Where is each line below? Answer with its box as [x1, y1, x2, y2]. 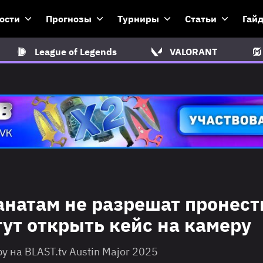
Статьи [185, 13, 217, 25]
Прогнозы [46, 13, 92, 25]
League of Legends [34, 46, 117, 58]
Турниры [117, 13, 159, 25]
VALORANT [169, 46, 217, 58]
